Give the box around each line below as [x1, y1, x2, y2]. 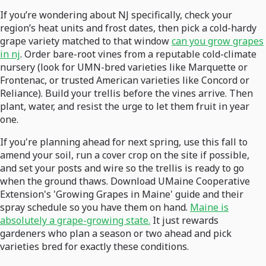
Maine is [190, 201, 229, 214]
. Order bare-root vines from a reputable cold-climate [20, 47, 256, 61]
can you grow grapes [172, 34, 264, 48]
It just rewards [150, 214, 218, 227]
